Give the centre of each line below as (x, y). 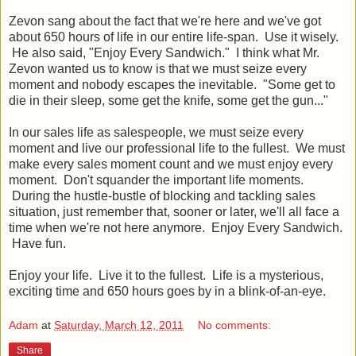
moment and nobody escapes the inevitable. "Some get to (172, 84)
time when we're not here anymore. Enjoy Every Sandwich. (176, 227)
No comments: (235, 325)
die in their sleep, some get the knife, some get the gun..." (168, 100)
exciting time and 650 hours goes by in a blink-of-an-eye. (167, 291)
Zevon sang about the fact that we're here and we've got (165, 21)
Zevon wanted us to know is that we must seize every (158, 68)
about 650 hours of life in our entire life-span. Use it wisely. (174, 37)
